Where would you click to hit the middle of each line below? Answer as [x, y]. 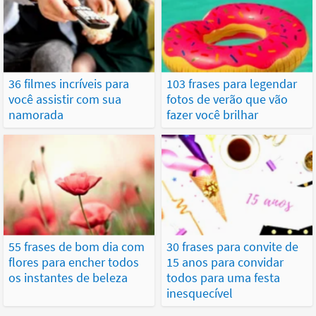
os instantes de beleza [68, 277]
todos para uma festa [223, 277]
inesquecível [200, 293]
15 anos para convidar [225, 262]
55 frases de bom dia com [77, 246]
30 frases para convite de [232, 246]
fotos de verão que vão [227, 99]
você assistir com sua [65, 99]
